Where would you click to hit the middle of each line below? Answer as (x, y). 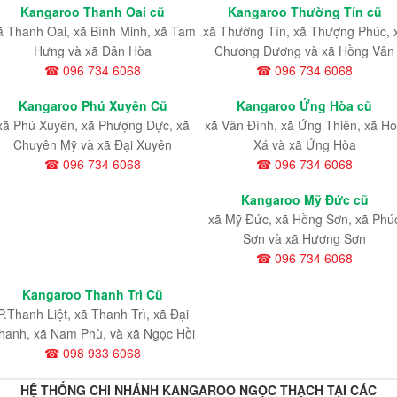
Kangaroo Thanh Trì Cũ (93, 294)
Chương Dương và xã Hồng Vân (304, 51)
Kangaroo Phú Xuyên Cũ (93, 106)
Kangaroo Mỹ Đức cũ (304, 200)
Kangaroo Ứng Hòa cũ (304, 106)
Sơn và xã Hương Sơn (304, 239)
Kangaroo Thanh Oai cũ (93, 12)
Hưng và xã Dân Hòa (93, 51)
